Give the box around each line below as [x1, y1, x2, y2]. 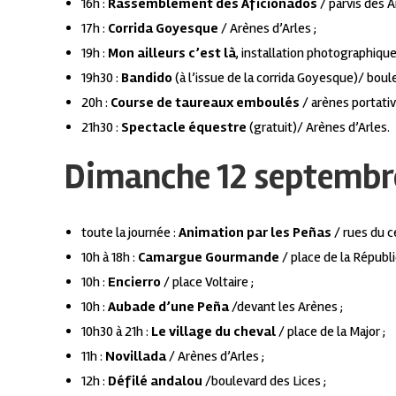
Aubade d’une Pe [108, 297, 213, 316]
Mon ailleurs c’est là [108, 43, 236, 62]
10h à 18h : [81, 247, 138, 266]
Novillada [105, 346, 169, 365]
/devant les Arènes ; [232, 297, 343, 316]
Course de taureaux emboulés [110, 93, 300, 111]
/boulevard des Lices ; [202, 371, 326, 390]
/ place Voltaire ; [161, 272, 254, 291]
